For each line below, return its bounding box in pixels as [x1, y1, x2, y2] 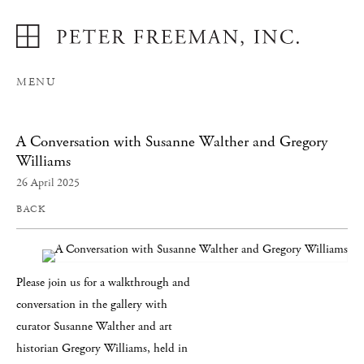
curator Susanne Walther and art [16, 318, 172, 335]
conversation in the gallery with [16, 296, 167, 313]
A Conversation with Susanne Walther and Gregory [16, 131, 327, 152]
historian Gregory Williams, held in [16, 340, 188, 357]
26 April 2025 [16, 175, 80, 190]
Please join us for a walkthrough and [16, 274, 190, 291]
